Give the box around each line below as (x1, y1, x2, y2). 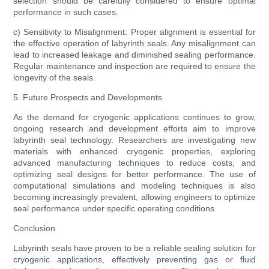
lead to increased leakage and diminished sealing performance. (13, 50, 256, 60)
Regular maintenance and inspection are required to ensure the (13, 61, 256, 71)
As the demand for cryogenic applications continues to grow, (13, 112, 256, 122)
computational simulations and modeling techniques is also (13, 181, 256, 191)
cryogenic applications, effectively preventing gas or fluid (13, 255, 256, 265)
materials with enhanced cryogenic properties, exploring (13, 147, 256, 157)
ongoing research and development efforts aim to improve (13, 124, 256, 134)
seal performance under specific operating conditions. (13, 204, 217, 214)
